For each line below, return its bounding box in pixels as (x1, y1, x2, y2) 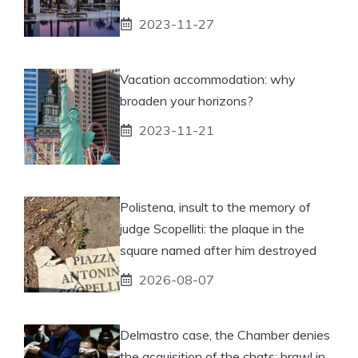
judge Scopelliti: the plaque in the (120, 220, 304, 237)
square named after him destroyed (120, 241, 316, 258)
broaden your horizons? (120, 92, 253, 109)
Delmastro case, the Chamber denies (120, 326, 330, 343)
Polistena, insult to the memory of (120, 198, 311, 215)
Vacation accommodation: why (120, 70, 296, 87)
